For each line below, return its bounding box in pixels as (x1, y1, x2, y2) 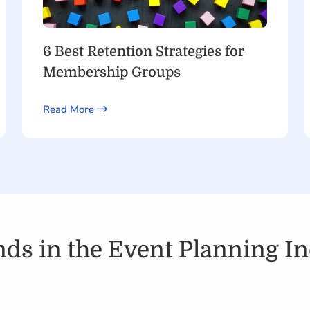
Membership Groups (42, 64, 181, 80)
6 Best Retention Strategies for (42, 43, 244, 60)
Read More (42, 102, 97, 116)
